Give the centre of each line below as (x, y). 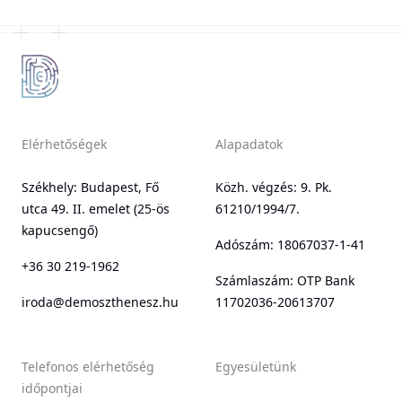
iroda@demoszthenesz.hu (100, 302)
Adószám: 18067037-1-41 (290, 245)
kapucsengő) (60, 230)
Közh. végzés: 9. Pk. (274, 187)
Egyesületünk (256, 367)
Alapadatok (249, 144)
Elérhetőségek (64, 144)
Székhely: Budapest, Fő (90, 187)
